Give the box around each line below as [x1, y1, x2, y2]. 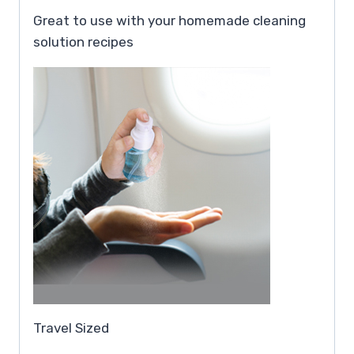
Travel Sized [33, 319, 109, 336]
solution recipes [33, 33, 134, 50]
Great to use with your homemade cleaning [33, 12, 306, 28]
